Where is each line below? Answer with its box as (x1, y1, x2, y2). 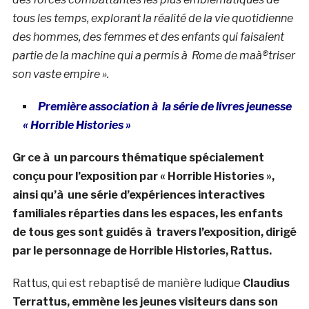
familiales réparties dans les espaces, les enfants (12, 207, 283, 221)
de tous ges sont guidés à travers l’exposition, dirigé (12, 226, 297, 239)
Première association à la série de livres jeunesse (37, 100, 292, 114)
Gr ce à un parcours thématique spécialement (12, 151, 264, 165)
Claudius (242, 277, 290, 290)
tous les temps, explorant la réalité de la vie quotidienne (12, 12, 293, 26)
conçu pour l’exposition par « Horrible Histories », (12, 170, 275, 183)
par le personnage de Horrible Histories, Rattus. (12, 244, 272, 258)
